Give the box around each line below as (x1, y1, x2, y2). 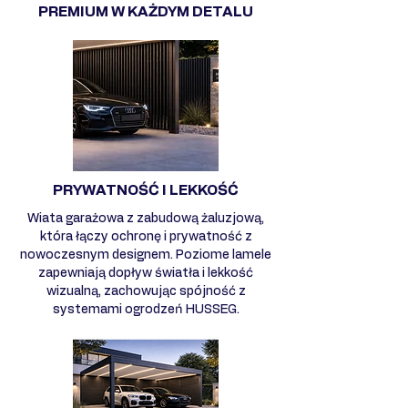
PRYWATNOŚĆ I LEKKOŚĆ (53, 182, 239, 198)
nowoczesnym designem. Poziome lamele (20, 248, 271, 261)
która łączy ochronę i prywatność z (39, 229, 252, 243)
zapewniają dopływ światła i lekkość (38, 266, 253, 280)
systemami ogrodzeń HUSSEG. (52, 302, 240, 316)
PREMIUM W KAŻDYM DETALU (38, 4, 253, 19)
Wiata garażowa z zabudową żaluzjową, (27, 211, 264, 225)
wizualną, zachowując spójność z (46, 284, 246, 298)
